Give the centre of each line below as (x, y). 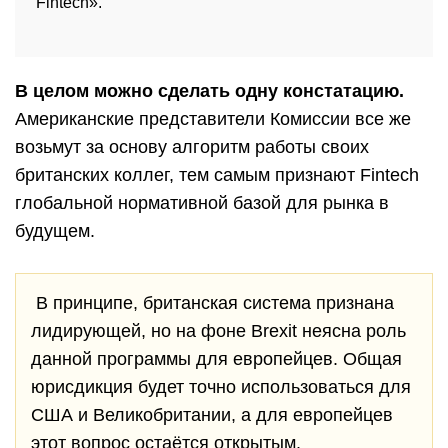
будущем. (55, 231)
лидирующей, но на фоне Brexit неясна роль (218, 331)
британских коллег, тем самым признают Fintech (217, 175)
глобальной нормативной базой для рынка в (202, 203)
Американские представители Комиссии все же (213, 119)
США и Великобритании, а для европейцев (212, 415)
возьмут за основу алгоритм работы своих (192, 147)
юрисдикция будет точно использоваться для (221, 387)
